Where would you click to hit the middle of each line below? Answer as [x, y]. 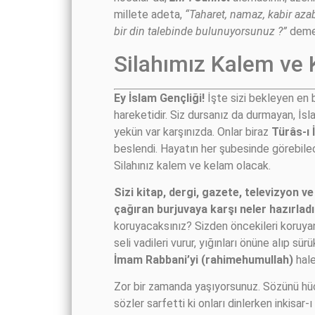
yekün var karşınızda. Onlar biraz [193, 131]
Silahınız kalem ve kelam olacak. [192, 165]
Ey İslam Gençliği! [159, 98]
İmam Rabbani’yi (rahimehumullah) [204, 260]
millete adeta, [149, 15]
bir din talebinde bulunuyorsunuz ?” [202, 32]
